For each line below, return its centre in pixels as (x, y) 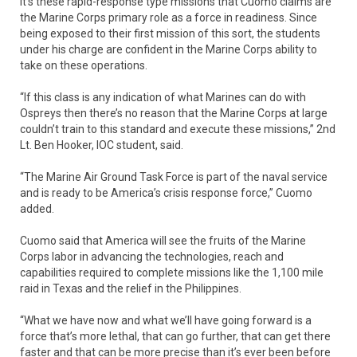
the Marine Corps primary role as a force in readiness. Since (169, 18)
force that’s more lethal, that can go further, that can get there (175, 337)
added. (37, 209)
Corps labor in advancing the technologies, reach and (152, 257)
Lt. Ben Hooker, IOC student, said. (102, 145)
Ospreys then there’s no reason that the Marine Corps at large (174, 114)
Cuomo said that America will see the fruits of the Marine (163, 241)
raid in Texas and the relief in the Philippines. (131, 289)
